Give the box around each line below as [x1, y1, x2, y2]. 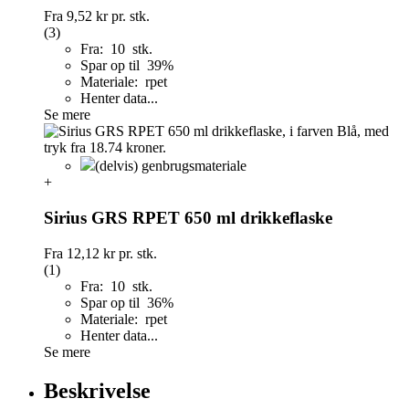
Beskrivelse [44, 378, 151, 403]
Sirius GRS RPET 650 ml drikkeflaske [44, 207, 332, 227]
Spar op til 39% [80, 58, 177, 74]
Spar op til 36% [80, 294, 177, 310]
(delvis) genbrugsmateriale [95, 158, 246, 174]
